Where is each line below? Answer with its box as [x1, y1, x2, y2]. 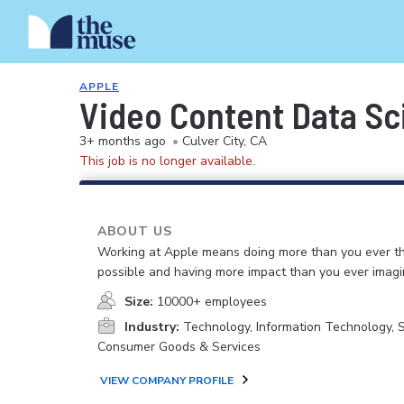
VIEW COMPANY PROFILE [100, 373, 234, 388]
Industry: [124, 318, 179, 335]
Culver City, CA [182, 133, 267, 150]
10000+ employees [157, 293, 267, 310]
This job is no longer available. [79, 152, 255, 170]
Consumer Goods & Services [97, 338, 261, 355]
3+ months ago [79, 133, 166, 150]
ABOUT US [97, 223, 172, 240]
